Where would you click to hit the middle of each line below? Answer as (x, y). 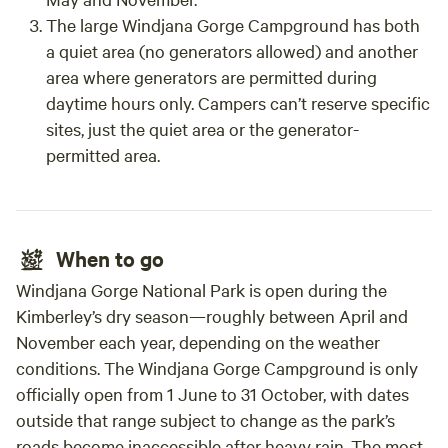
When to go (110, 258)
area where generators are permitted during (211, 76)
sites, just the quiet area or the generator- (202, 128)
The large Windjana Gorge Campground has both (233, 24)
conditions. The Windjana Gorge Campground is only (217, 367)
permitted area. (103, 154)
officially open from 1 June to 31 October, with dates (212, 393)
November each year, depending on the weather (198, 341)
